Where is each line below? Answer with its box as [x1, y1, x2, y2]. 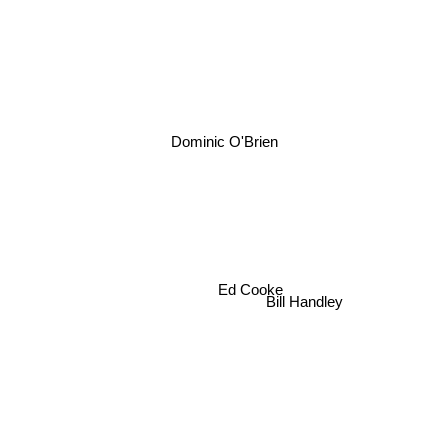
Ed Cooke [217, 281, 283, 299]
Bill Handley [265, 300, 343, 318]
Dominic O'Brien [170, 133, 278, 150]
